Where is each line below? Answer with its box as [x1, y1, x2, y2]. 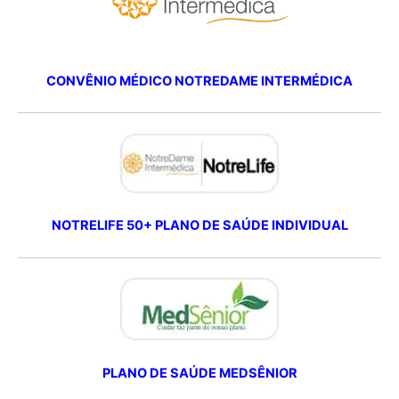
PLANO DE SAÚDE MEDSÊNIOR [102, 364, 297, 381]
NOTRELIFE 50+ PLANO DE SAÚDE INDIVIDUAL [51, 217, 348, 234]
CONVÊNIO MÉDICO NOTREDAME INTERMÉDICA [46, 72, 353, 89]
